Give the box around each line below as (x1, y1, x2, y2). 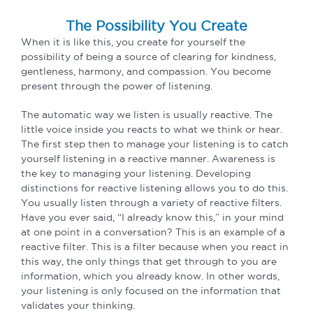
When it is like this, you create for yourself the (21, 36, 245, 48)
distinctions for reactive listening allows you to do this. (21, 182, 291, 194)
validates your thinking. (21, 299, 135, 311)
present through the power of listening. (21, 80, 212, 92)
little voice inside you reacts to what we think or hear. (21, 123, 282, 135)
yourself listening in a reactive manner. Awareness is (21, 152, 275, 164)
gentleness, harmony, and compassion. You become (21, 65, 271, 77)
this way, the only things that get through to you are (21, 255, 277, 267)
